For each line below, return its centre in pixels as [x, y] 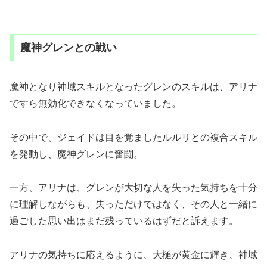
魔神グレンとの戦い [68, 47]
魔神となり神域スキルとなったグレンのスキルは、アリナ [133, 86]
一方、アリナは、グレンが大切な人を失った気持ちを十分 [133, 188]
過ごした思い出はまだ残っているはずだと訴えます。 [124, 221]
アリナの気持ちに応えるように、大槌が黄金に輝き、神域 [133, 255]
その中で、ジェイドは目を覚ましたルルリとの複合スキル [133, 137]
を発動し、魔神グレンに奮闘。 [76, 154]
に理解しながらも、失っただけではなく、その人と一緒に [133, 204]
